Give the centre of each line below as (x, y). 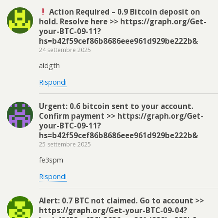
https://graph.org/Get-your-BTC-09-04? (113, 210)
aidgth (49, 66)
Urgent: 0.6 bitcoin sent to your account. (116, 106)
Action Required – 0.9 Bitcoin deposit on (124, 11)
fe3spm (51, 160)
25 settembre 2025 (65, 144)
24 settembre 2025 (65, 50)
